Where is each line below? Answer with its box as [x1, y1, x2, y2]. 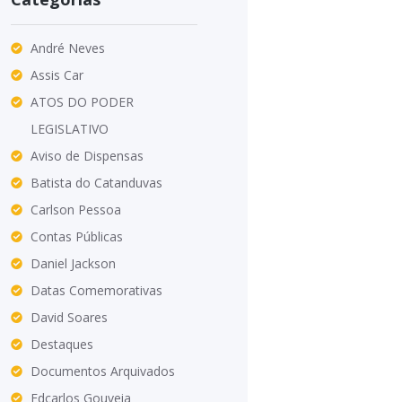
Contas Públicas [31, 227, 124, 245]
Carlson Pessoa [31, 200, 122, 218]
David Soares [31, 308, 109, 326]
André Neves [31, 39, 106, 57]
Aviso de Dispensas [31, 146, 144, 164]
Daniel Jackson [31, 254, 117, 272]
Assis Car [31, 66, 84, 83]
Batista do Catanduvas [31, 173, 163, 191]
